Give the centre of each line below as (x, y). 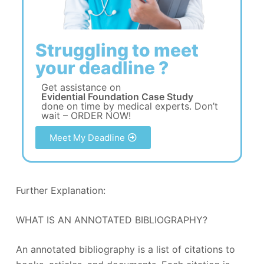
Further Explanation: (60, 190)
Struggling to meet (117, 50)
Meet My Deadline (87, 137)
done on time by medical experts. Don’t (129, 106)
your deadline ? (102, 67)
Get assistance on (81, 87)
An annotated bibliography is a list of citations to (125, 249)
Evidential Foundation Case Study (117, 96)
